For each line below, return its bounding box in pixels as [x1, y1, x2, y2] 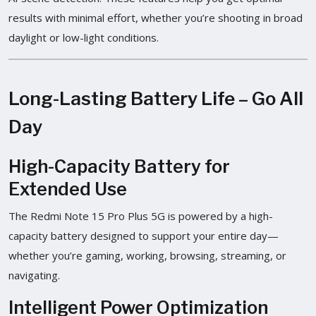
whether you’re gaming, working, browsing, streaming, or [8, 248, 286, 262]
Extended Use [8, 178, 127, 200]
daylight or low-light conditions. [8, 30, 159, 44]
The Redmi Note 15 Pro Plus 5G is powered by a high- [8, 208, 273, 223]
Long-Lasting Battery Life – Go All [8, 87, 303, 109]
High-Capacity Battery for [8, 155, 230, 177]
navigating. [8, 267, 60, 282]
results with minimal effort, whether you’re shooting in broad [8, 10, 303, 25]
